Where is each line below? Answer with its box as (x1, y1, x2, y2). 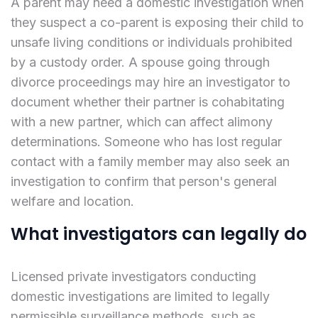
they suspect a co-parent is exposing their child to (11, 14, 304, 30)
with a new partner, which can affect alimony (11, 114, 273, 129)
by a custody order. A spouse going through (11, 54, 270, 70)
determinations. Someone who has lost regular (11, 133, 282, 149)
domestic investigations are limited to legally (11, 288, 270, 304)
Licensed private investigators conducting (11, 268, 256, 284)
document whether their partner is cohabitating (11, 94, 285, 109)
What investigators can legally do (11, 221, 307, 246)
